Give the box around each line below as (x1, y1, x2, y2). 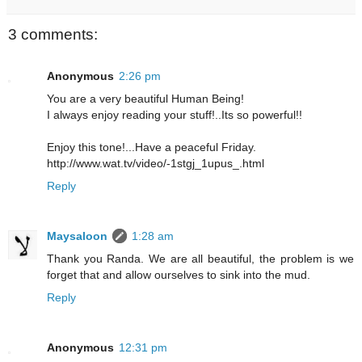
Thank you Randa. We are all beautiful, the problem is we (47, 252, 354, 266)
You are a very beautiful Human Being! (47, 92, 244, 106)
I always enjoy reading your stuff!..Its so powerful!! (47, 108, 302, 122)
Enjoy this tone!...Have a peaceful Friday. (47, 141, 256, 154)
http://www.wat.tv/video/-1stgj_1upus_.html (47, 157, 264, 170)
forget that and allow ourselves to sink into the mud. (47, 268, 310, 282)
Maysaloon (47, 229, 107, 243)
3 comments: (8, 25, 98, 43)
